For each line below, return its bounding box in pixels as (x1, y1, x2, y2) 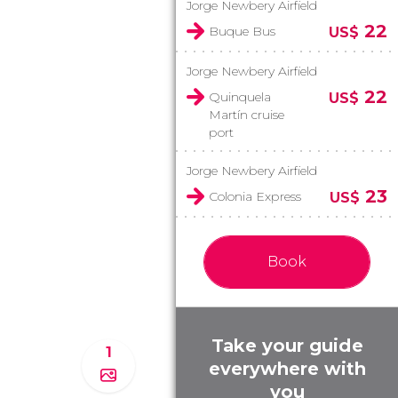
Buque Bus (209, 23, 275, 39)
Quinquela (209, 89, 271, 105)
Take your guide (211, 335, 363, 356)
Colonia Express (209, 188, 301, 204)
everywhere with (208, 358, 366, 379)
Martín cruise (209, 107, 284, 123)
